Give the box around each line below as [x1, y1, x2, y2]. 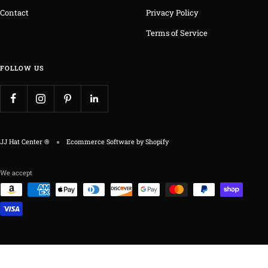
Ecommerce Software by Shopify [66, 137, 169, 147]
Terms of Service [146, 28, 208, 39]
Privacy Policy [146, 7, 199, 19]
